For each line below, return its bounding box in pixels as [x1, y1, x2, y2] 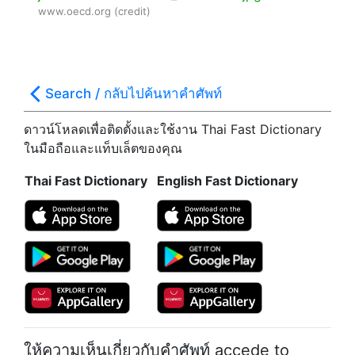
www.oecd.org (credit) [38, 5, 151, 17]
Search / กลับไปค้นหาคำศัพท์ [45, 86, 222, 101]
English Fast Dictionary [157, 173, 298, 189]
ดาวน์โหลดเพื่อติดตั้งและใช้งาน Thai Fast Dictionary [24, 121, 322, 137]
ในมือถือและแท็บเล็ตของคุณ [24, 140, 182, 156]
